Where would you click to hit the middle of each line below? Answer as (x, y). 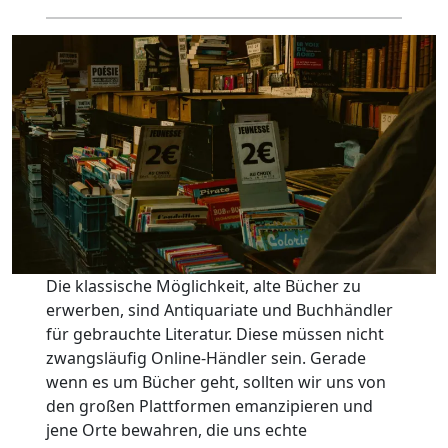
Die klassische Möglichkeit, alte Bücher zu (203, 285)
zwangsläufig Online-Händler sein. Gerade (205, 357)
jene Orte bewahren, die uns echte (176, 429)
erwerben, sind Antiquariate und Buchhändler (219, 309)
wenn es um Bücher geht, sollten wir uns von (215, 381)
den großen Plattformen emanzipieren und (209, 405)
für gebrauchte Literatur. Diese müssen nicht (214, 333)
